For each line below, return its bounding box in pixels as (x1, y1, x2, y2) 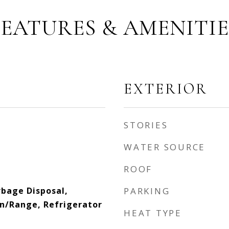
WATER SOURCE (124, 141, 205, 153)
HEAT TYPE (124, 207, 182, 219)
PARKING (124, 185, 170, 197)
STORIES (124, 119, 168, 131)
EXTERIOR (124, 80, 208, 98)
